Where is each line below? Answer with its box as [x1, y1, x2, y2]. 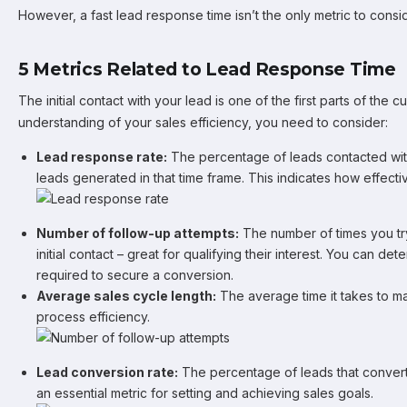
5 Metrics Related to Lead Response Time [18, 58, 396, 80]
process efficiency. [36, 309, 150, 324]
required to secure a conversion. [36, 267, 233, 283]
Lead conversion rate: [36, 364, 178, 380]
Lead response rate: [36, 149, 167, 164]
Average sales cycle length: [36, 288, 216, 303]
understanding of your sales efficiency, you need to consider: [18, 114, 388, 130]
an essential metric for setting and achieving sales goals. [36, 385, 373, 401]
